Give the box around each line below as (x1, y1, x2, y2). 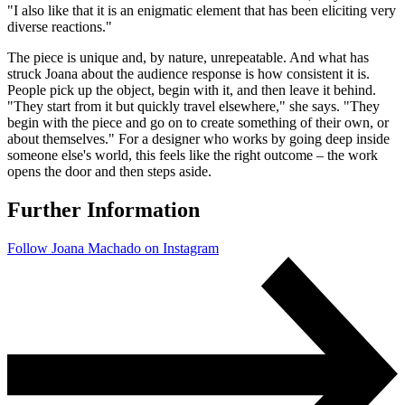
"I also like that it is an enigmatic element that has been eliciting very (7, 3, 396, 19)
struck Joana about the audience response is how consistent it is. (7, 66, 370, 82)
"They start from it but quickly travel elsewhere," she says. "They (7, 99, 380, 115)
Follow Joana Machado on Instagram (7, 240, 219, 257)
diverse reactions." (7, 19, 112, 35)
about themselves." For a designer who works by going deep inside (7, 131, 390, 147)
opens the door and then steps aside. (7, 164, 212, 180)
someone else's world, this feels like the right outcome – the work (7, 147, 378, 164)
